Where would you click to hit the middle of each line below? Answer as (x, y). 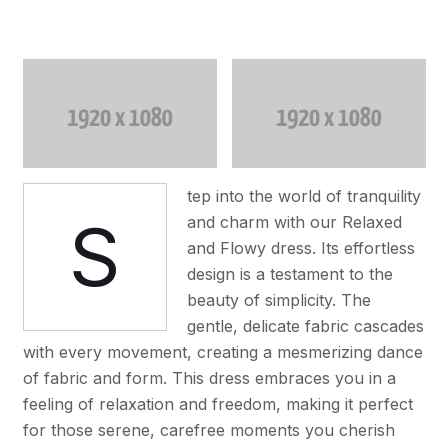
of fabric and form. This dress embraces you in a (209, 377)
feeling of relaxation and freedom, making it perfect (217, 403)
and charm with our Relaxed (294, 221)
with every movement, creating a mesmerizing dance (222, 351)
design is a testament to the (289, 273)
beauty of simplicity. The (278, 299)
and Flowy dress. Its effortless (300, 247)
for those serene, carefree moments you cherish (208, 429)
